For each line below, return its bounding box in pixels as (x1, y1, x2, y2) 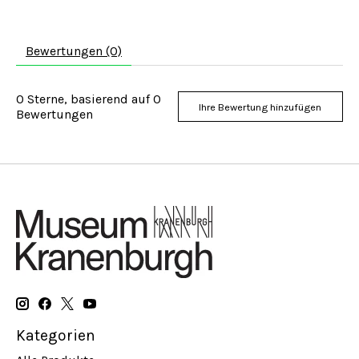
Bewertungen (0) (26, 43, 122, 58)
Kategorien (16, 326, 95, 345)
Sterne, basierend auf (24, 91, 153, 107)
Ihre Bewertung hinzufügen (199, 100, 322, 113)
